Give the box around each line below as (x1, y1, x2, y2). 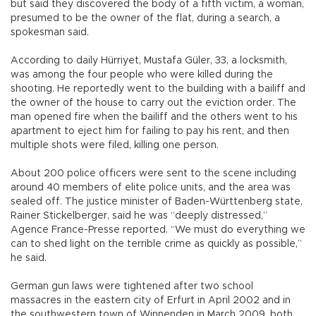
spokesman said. (11, 28, 89, 38)
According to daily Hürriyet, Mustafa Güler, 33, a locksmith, (11, 56, 287, 66)
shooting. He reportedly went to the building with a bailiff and (11, 84, 305, 95)
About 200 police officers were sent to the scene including (11, 169, 296, 179)
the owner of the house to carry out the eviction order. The (11, 98, 296, 109)
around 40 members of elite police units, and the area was (11, 183, 291, 193)
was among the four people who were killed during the (11, 70, 273, 80)
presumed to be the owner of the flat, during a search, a (11, 13, 280, 24)
